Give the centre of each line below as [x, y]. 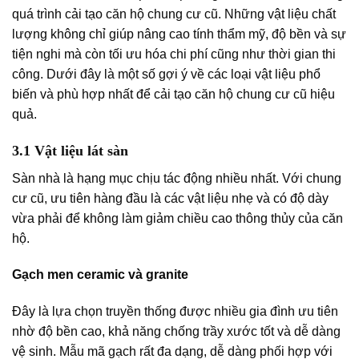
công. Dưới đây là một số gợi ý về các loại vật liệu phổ [166, 74]
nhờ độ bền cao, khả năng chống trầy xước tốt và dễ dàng [176, 332]
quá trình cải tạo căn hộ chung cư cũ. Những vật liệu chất [174, 14]
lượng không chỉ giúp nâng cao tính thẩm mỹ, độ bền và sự [179, 34]
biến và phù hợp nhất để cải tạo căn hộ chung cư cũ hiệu [173, 94]
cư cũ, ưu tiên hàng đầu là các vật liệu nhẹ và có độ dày [170, 198]
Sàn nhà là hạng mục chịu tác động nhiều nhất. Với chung [177, 178]
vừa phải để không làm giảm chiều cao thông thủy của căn [177, 218]
